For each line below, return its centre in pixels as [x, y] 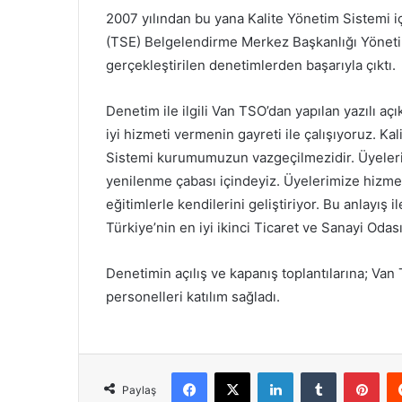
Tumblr [354, 372]
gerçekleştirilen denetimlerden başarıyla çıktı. [251, 66]
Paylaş [139, 390]
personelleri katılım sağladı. [193, 297]
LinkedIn [316, 372]
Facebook [234, 372]
